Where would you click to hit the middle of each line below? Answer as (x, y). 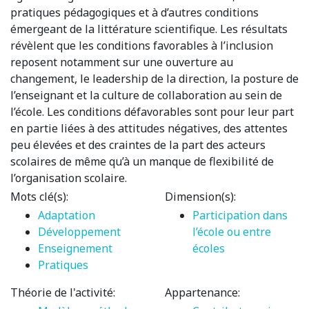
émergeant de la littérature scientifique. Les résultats (149, 29)
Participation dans (240, 215)
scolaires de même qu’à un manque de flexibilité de (142, 161)
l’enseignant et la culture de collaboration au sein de (146, 95)
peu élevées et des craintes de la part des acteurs (138, 144)
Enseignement (75, 248)
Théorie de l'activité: (63, 292)
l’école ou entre (232, 231)
